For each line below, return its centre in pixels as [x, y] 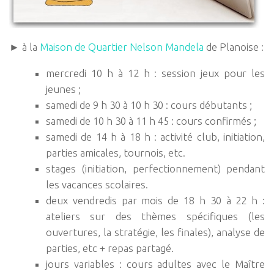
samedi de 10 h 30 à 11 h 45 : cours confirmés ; [151, 121]
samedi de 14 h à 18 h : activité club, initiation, [155, 137]
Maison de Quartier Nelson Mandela [122, 47]
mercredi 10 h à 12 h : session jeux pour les [155, 73]
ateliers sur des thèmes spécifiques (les [155, 217]
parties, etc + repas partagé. [110, 248]
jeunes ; [63, 89]
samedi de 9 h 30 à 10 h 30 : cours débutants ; [149, 105]
